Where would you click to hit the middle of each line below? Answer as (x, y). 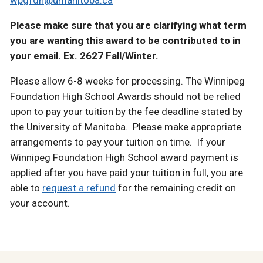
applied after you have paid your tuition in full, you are (127, 173)
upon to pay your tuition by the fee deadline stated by (126, 112)
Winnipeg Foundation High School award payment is (124, 158)
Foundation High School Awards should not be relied (125, 97)
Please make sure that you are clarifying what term (128, 26)
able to (26, 188)
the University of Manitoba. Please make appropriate (126, 127)
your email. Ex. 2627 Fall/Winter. (84, 56)
